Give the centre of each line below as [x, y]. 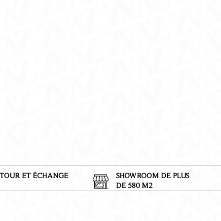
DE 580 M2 [134, 185]
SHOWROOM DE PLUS [152, 175]
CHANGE [53, 175]
